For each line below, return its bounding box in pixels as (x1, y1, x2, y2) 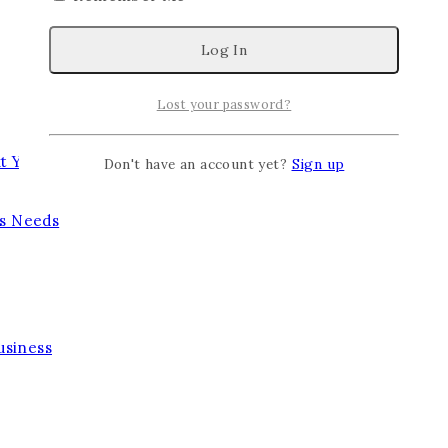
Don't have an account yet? (103, 155, 292, 173)
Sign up (291, 155, 345, 173)
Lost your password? (156, 96, 292, 112)
